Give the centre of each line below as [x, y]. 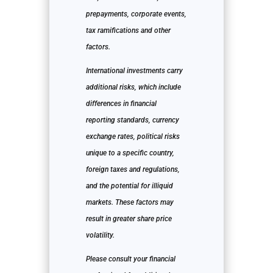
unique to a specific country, [130, 153]
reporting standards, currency [132, 120]
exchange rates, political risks [133, 137]
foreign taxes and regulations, [133, 170]
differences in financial [121, 104]
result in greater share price [129, 219]
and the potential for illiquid [129, 186]
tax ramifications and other [128, 31]
